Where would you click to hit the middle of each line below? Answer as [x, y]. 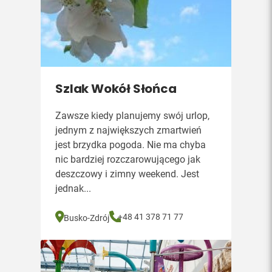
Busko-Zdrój [87, 218]
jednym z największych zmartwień [129, 130]
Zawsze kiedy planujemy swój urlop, [133, 116]
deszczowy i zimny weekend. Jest [127, 174]
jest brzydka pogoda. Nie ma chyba [131, 145]
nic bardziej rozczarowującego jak [128, 159]
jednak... [73, 189]
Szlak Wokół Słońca [116, 89]
